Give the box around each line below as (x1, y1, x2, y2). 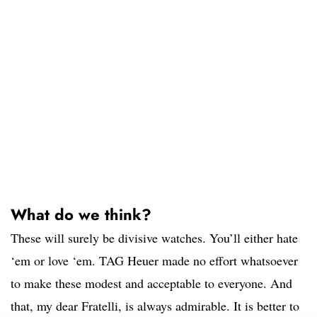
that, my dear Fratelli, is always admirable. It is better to (11, 297, 299, 315)
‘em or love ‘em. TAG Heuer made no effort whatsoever (11, 252, 298, 270)
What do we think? (11, 203, 151, 226)
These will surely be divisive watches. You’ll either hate (11, 229, 298, 247)
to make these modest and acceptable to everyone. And (11, 275, 292, 292)
